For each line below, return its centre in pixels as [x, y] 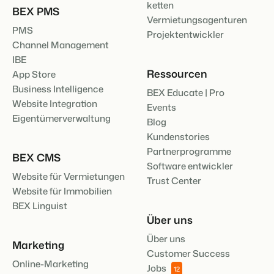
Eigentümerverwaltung [61, 118]
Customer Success [188, 253]
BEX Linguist [40, 206]
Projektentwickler [185, 34]
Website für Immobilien [62, 191]
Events [161, 107]
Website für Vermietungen [68, 176]
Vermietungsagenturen [197, 20]
